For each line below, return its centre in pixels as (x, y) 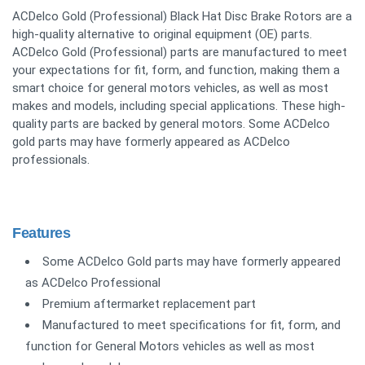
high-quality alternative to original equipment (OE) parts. (162, 35)
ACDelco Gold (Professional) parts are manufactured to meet (180, 53)
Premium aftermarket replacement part (149, 304)
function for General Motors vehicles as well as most (170, 347)
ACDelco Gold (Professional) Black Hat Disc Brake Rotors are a (182, 17)
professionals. (51, 160)
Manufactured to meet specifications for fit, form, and (191, 325)
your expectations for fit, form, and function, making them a (176, 70)
